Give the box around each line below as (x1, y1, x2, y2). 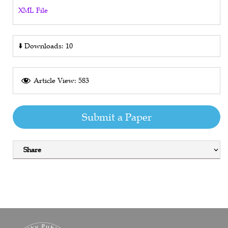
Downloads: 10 (24, 41, 73, 50)
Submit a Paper (81, 110, 152, 123)
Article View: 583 (34, 75, 89, 85)
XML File (18, 5, 48, 15)
